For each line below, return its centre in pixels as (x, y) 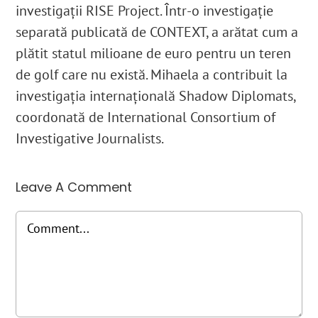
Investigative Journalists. (90, 139)
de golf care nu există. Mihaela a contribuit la (152, 75)
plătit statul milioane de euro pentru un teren (154, 54)
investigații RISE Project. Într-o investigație (145, 11)
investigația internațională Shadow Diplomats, (156, 96)
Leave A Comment (74, 187)
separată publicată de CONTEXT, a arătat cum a (157, 32)
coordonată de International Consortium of (146, 117)
